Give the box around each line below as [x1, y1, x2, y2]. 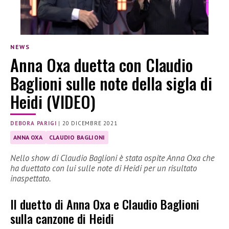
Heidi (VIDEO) [10, 89, 96, 113]
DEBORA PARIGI [10, 119, 57, 127]
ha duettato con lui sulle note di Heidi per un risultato [10, 162, 197, 174]
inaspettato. [10, 172, 51, 184]
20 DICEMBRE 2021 [62, 119, 118, 127]
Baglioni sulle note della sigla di [10, 71, 212, 95]
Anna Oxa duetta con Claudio [10, 52, 193, 77]
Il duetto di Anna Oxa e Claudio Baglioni [10, 194, 199, 213]
